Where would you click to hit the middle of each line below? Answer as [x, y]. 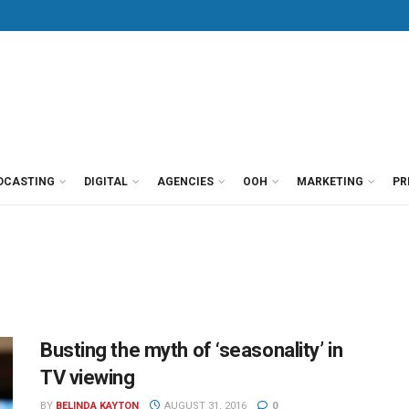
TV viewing [88, 378]
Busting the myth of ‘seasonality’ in [192, 350]
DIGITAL [106, 182]
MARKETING [330, 182]
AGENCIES [185, 182]
